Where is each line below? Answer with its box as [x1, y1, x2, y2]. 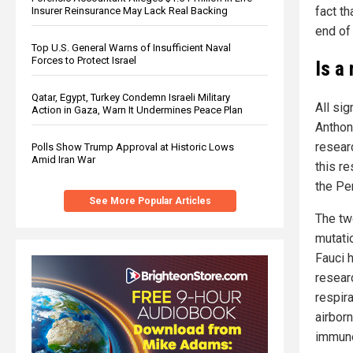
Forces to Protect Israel [32, 54, 136, 66]
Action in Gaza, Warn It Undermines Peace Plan [32, 103, 243, 116]
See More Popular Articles [88, 195, 211, 206]
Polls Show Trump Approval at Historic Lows [32, 140, 234, 153]
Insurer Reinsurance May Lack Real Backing [32, 4, 228, 17]
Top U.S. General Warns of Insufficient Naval [32, 41, 231, 54]
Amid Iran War [32, 153, 95, 165]
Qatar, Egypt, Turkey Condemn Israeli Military [32, 91, 230, 103]
